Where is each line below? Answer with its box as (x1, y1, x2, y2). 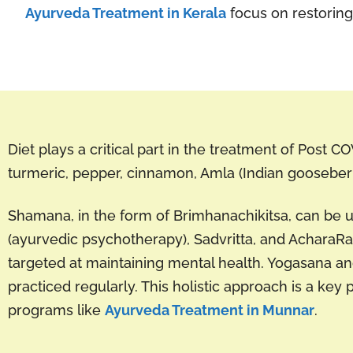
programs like (8, 301, 105, 318)
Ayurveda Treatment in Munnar (105, 301, 314, 318)
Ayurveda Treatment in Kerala (25, 4, 226, 21)
